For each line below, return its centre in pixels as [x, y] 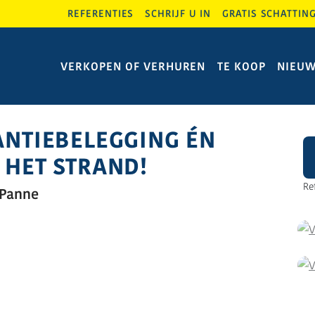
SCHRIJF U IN [178, 14]
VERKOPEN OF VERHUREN [134, 66]
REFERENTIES [101, 14]
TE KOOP [242, 66]
